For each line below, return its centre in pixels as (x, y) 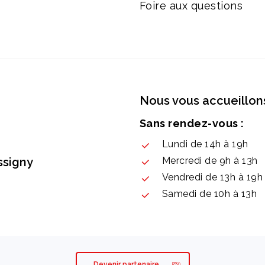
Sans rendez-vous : (192, 124)
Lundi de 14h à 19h (205, 144)
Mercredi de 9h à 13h (210, 161)
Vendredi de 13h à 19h (212, 177)
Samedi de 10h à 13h (209, 194)
